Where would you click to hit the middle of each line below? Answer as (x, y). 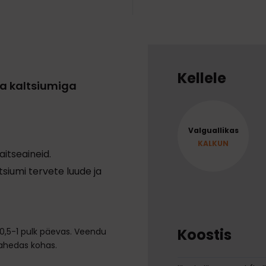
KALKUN (213, 144)
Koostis (205, 235)
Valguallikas (213, 131)
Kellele (202, 78)
